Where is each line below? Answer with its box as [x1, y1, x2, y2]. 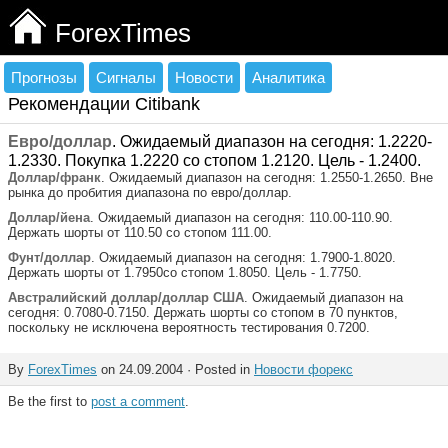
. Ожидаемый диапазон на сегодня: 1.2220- [112, 133, 432, 150]
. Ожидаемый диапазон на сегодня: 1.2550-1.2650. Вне [101, 170, 433, 185]
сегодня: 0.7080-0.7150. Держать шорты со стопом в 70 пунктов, [8, 305, 398, 320]
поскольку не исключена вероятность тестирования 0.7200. [8, 320, 370, 335]
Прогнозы [11, 69, 77, 86]
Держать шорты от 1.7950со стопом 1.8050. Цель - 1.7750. [8, 265, 362, 280]
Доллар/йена [8, 210, 90, 225]
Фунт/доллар [8, 250, 91, 265]
